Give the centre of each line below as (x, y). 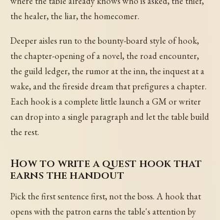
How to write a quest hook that (106, 164)
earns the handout (67, 176)
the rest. (25, 132)
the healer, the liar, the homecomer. (75, 16)
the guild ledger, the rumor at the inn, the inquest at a (108, 71)
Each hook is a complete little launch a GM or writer (106, 101)
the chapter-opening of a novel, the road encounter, (105, 55)
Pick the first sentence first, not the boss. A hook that (106, 196)
